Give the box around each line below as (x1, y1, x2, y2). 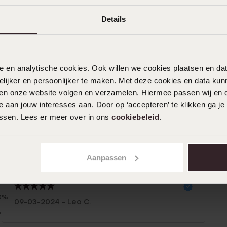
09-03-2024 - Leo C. (14, 198, 91, 207)
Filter (1, 154, 21, 163)
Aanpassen (86, 153, 126, 162)
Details (101, 15, 126, 24)
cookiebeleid (111, 112, 159, 122)
